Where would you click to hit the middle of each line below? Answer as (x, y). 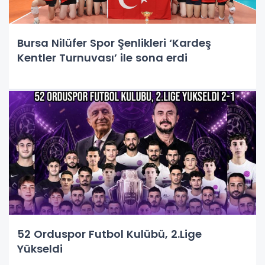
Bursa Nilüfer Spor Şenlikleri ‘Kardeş (114, 43)
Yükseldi (40, 249)
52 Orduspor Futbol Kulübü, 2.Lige (109, 234)
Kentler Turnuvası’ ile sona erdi (102, 58)
